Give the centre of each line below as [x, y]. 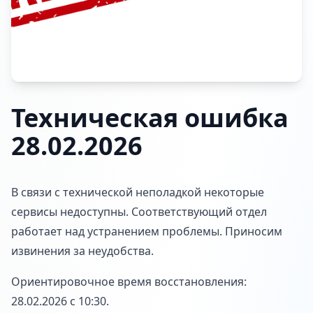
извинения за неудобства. [82, 251]
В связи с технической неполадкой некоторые [138, 192]
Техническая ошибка [150, 118]
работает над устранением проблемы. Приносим [147, 231]
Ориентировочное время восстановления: [129, 282]
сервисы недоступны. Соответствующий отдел [139, 212]
